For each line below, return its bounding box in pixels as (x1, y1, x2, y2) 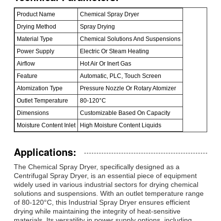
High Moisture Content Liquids (80, 121, 161, 129)
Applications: (14, 144, 76, 159)
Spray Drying (80, 23, 115, 30)
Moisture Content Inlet (17, 121, 75, 129)
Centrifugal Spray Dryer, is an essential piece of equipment (14, 171, 197, 180)
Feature (17, 72, 37, 79)
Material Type (17, 35, 53, 42)
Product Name (17, 10, 55, 18)
